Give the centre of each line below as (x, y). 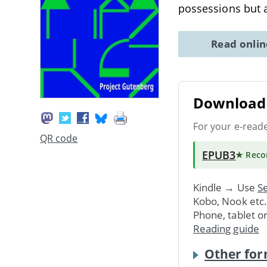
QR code (59, 139)
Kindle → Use (225, 187)
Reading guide (226, 228)
